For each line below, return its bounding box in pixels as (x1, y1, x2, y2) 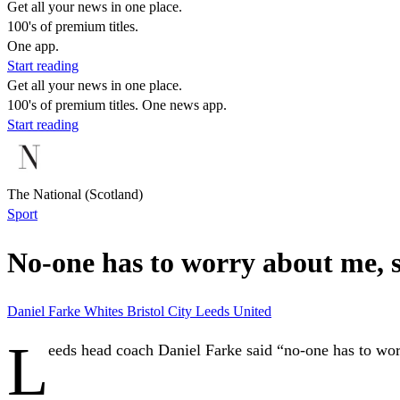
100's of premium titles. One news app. (7, 97, 227, 112)
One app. (7, 38, 59, 54)
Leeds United (196, 303, 271, 319)
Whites (84, 303, 127, 319)
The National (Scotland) (7, 187, 143, 202)
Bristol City (127, 303, 196, 319)
